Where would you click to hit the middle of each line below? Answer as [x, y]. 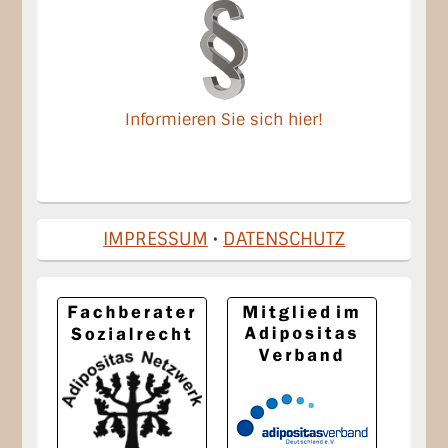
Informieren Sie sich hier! [224, 119]
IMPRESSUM [155, 238]
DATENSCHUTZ [284, 238]
